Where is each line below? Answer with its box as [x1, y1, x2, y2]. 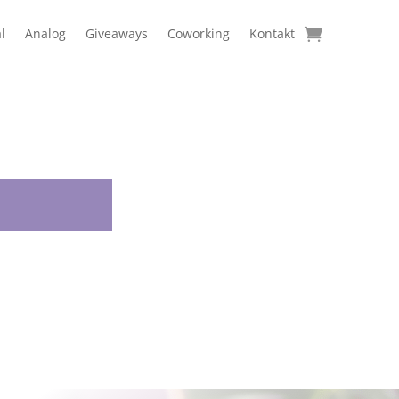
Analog [25, 25, 66, 42]
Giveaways [85, 25, 148, 42]
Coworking [167, 25, 230, 42]
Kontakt [249, 25, 295, 42]
